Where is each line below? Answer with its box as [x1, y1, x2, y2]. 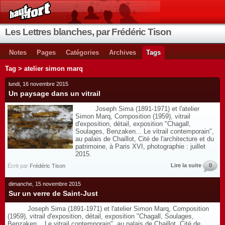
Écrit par [8, 163, 30, 169]
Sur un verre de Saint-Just [9, 189, 98, 197]
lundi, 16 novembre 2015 [9, 81, 68, 87]
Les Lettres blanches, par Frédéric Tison [5, 27, 171, 37]
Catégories [66, 49, 99, 56]
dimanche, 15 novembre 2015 [9, 181, 81, 187]
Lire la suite [171, 162, 201, 168]
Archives [109, 49, 136, 56]
